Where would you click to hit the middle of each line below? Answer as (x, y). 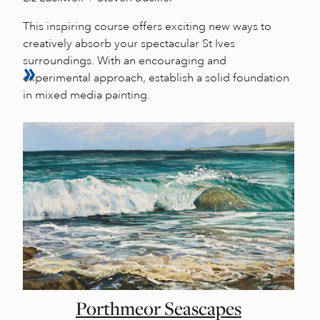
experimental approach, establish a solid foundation (156, 77)
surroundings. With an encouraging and (125, 60)
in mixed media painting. (86, 95)
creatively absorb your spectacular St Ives (129, 43)
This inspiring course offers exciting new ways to (147, 26)
